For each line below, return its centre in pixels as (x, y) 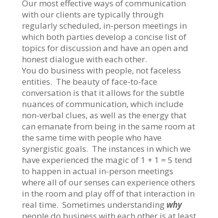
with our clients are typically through (92, 14)
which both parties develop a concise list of (104, 36)
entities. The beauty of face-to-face (89, 81)
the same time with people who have (91, 137)
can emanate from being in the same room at (108, 126)
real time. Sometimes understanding (94, 204)
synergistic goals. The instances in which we (106, 148)
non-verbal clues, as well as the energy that (104, 115)
